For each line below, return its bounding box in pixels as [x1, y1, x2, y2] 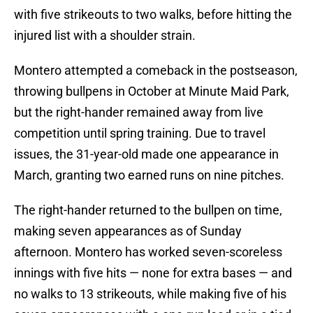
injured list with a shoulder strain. [14, 28, 196, 43]
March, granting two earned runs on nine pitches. [14, 168, 284, 183]
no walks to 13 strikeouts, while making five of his [14, 286, 286, 302]
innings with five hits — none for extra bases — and [14, 265, 292, 281]
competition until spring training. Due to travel [14, 126, 265, 141]
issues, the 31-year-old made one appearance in [14, 147, 279, 162]
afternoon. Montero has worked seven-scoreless [14, 245, 282, 260]
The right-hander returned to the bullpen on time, [14, 203, 282, 218]
